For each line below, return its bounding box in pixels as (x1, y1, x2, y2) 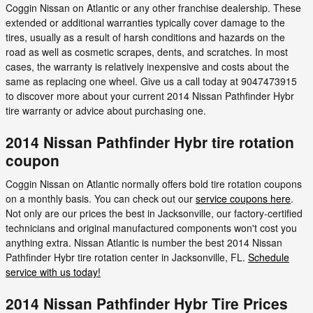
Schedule (248, 249, 289, 264)
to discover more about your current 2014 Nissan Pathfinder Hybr (6, 89, 294, 103)
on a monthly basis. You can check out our (6, 191, 196, 205)
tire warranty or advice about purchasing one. (6, 103, 206, 117)
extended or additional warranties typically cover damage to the (6, 15, 285, 29)
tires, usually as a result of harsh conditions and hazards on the (6, 30, 285, 44)
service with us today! (6, 264, 101, 279)
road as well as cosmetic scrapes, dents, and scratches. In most (6, 45, 288, 59)
